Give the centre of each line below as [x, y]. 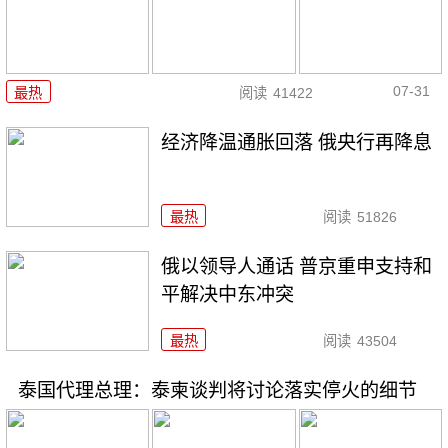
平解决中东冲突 [228, 294]
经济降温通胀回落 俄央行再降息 [297, 142]
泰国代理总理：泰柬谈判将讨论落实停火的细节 [217, 390]
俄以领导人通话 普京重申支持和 [297, 266]
